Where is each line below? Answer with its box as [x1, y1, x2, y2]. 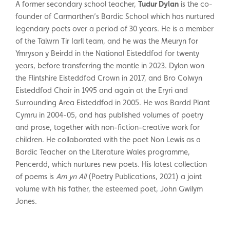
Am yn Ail [56, 171, 86, 181]
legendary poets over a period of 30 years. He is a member [15, 24, 214, 33]
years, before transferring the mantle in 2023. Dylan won [15, 61, 204, 70]
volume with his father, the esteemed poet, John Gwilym [15, 184, 203, 193]
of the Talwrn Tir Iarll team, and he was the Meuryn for [15, 36, 198, 45]
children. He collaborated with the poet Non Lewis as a [15, 135, 201, 144]
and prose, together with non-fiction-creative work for [15, 122, 200, 131]
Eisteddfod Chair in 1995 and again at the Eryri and [15, 85, 188, 94]
